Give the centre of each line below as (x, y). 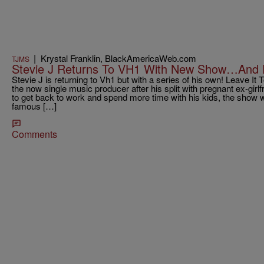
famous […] (34, 105)
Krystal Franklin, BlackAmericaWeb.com (118, 58)
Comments (34, 134)
